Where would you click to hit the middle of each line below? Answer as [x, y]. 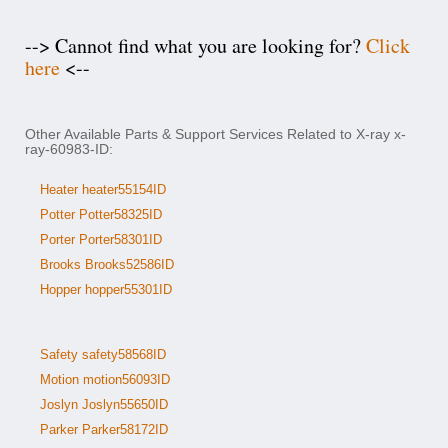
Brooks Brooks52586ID [107, 264]
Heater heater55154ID [103, 189]
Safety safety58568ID [103, 354]
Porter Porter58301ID [101, 239]
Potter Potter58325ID [101, 214]
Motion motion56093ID [105, 379]
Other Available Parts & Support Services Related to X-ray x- [215, 134]
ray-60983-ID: [69, 149]
